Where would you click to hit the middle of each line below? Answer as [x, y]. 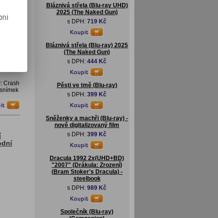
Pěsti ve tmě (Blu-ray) [87, 85]
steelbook [87, 179]
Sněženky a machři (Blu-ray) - [87, 118]
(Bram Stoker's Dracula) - [87, 172]
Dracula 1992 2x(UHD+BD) [87, 158]
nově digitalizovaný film [87, 125]
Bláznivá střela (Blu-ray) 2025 [87, 45]
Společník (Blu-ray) [87, 212]
